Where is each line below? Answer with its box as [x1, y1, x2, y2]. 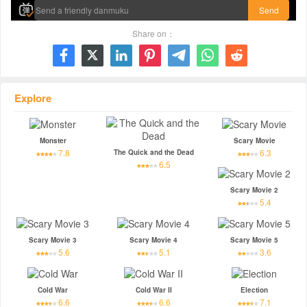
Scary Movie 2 [230, 185, 279, 195]
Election [241, 285, 269, 295]
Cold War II [135, 285, 172, 295]
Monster [39, 135, 66, 145]
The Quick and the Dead [113, 147, 194, 157]
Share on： [132, 27, 175, 39]
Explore [14, 90, 51, 106]
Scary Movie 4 [130, 235, 178, 245]
